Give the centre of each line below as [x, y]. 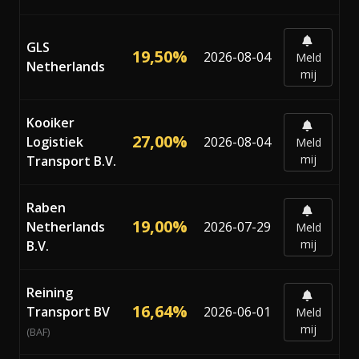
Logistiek [55, 141]
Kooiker [50, 122]
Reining [50, 292]
